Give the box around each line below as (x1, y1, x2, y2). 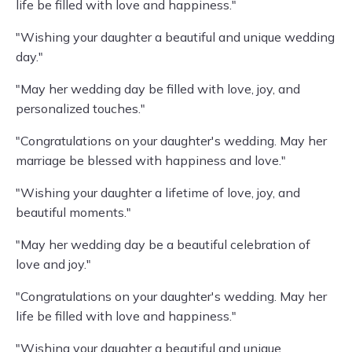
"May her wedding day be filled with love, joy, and (16, 81, 300, 97)
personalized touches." (16, 101, 145, 116)
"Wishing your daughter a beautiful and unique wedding (16, 29, 335, 45)
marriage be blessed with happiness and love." (16, 152, 286, 168)
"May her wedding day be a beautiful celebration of (16, 236, 310, 252)
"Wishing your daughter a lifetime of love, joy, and (16, 185, 300, 200)
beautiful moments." (16, 204, 131, 220)
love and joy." (16, 256, 91, 272)
